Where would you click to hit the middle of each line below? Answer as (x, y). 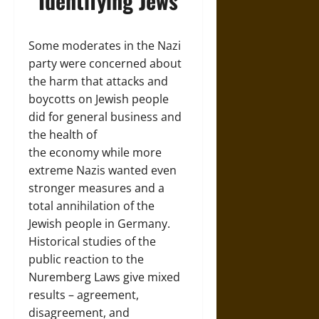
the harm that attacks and (98, 81)
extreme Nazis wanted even (103, 170)
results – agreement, (84, 294)
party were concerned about (105, 63)
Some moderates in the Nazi (105, 45)
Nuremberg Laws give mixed (104, 277)
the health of (63, 134)
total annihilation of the (91, 205)
